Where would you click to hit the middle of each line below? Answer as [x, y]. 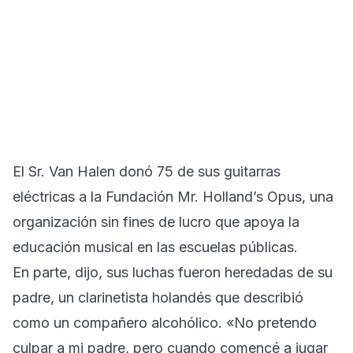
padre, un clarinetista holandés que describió [158, 297]
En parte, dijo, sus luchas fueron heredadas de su [173, 272]
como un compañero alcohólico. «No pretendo [165, 322]
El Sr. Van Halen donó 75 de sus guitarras [147, 171]
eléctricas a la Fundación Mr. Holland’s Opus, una [173, 196]
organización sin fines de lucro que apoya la [156, 221]
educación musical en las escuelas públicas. [155, 247]
